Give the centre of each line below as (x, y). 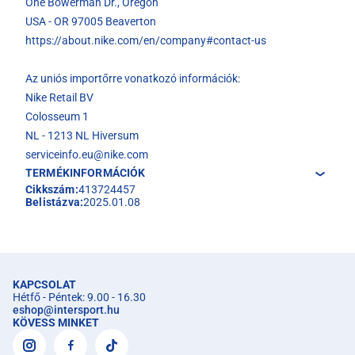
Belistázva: (55, 202)
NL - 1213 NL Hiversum (82, 136)
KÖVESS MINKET (56, 323)
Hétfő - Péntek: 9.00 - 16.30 (79, 298)
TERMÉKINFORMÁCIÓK (86, 173)
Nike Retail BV (59, 98)
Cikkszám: (52, 190)
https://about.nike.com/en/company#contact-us (146, 41)
